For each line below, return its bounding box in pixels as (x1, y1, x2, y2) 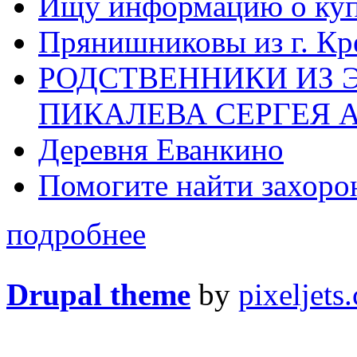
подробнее (6, 217, 146, 252)
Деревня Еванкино (38, 132, 284, 167)
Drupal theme (6, 277, 190, 312)
